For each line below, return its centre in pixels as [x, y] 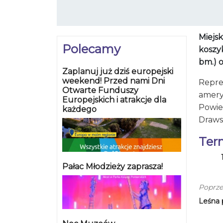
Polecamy [91, 49]
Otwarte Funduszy [100, 91]
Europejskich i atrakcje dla [114, 100]
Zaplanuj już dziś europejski [118, 72]
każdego [79, 110]
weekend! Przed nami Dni [113, 81]
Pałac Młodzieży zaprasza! [112, 167]
